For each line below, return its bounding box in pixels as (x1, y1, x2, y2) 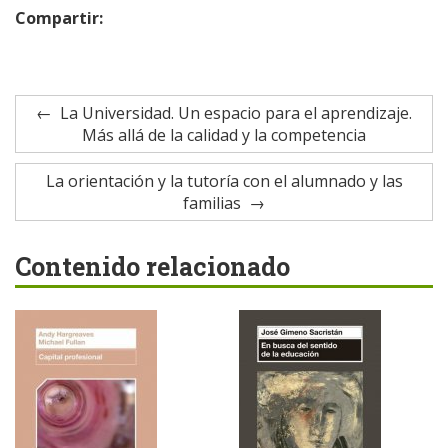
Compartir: (15, 7, 107, 29)
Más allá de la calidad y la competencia (82, 124, 366, 146)
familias (183, 192, 241, 214)
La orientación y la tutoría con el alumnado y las (45, 170, 403, 192)
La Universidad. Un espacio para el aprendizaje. (60, 102, 412, 124)
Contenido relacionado (15, 250, 290, 283)
